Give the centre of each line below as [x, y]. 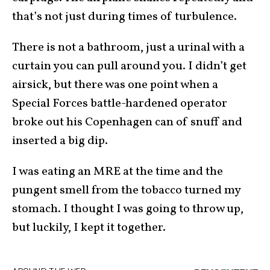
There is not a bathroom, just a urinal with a [128, 48]
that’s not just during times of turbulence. [124, 17]
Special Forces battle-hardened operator [120, 104]
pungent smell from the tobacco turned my [126, 190]
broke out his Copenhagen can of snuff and [127, 122]
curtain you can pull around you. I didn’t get [129, 66]
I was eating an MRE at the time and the [118, 172]
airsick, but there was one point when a [115, 85]
